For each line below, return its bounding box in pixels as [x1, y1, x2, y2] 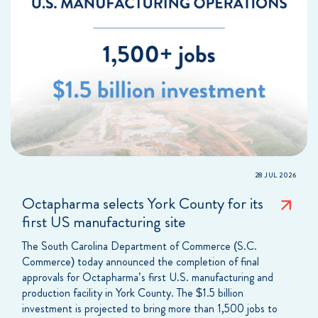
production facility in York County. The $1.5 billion [22, 284, 243, 301]
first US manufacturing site [22, 210, 185, 233]
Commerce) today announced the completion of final [22, 253, 259, 270]
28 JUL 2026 [254, 170, 296, 180]
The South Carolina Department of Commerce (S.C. [22, 237, 257, 254]
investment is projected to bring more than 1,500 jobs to [22, 300, 278, 317]
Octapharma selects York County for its [22, 192, 263, 214]
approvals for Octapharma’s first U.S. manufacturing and [22, 268, 273, 285]
